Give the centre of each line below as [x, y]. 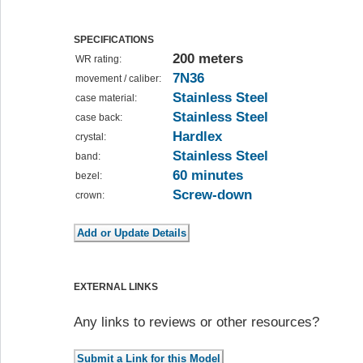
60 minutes [208, 176]
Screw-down [212, 195]
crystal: [91, 137]
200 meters [208, 59]
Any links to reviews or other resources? [196, 322]
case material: [106, 98]
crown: [90, 196]
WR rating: [98, 60]
